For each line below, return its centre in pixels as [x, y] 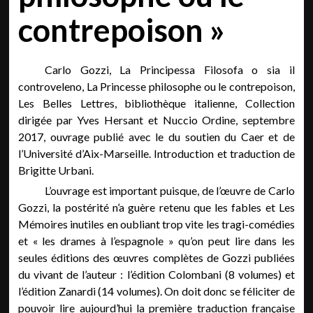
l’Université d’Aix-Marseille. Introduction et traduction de [156, 153]
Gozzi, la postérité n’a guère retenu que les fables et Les [156, 207]
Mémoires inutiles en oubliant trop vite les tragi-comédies [156, 224]
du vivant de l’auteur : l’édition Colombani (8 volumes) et [156, 274]
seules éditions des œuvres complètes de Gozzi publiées [156, 257]
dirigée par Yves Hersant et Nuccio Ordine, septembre [156, 120]
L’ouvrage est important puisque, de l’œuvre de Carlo [169, 190]
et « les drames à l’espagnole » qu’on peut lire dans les [156, 241]
